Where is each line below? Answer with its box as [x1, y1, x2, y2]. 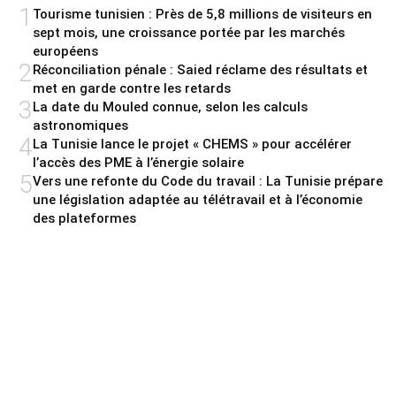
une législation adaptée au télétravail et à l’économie [33, 191, 362, 208]
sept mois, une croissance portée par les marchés [33, 24, 345, 41]
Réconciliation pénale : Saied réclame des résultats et [33, 61, 368, 78]
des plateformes [33, 209, 136, 226]
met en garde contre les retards [33, 80, 231, 96]
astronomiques [33, 117, 128, 133]
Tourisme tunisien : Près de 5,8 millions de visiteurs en [33, 5, 372, 22]
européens [33, 42, 98, 59]
